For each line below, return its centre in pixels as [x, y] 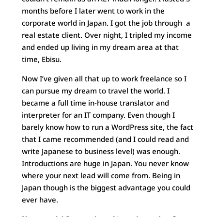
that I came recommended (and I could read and [105, 139]
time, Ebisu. [41, 59]
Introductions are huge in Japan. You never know [105, 163]
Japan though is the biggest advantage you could [106, 187]
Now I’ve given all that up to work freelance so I [104, 78]
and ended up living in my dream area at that [100, 47]
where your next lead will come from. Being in [101, 175]
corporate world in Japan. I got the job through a [106, 23]
